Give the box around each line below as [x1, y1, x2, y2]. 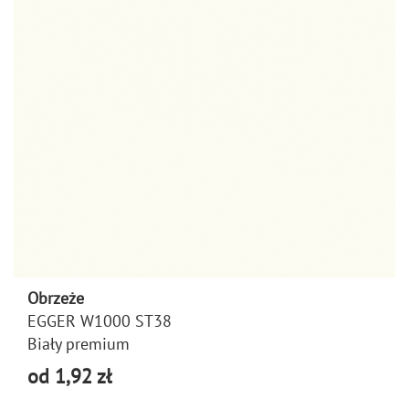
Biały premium [27, 332, 130, 354]
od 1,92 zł [27, 362, 111, 389]
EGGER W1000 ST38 [27, 309, 172, 331]
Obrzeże [27, 287, 84, 309]
